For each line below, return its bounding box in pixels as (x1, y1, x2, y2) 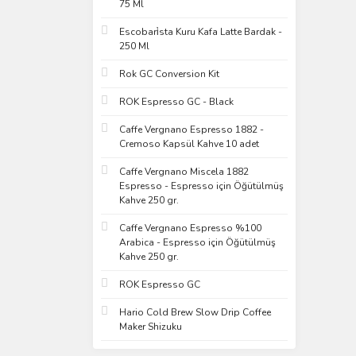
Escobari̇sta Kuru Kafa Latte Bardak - (119, 25, 282, 38)
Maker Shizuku (119, 320, 182, 333)
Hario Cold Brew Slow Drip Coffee (119, 306, 271, 319)
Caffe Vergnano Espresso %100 (119, 222, 261, 234)
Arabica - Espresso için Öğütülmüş (119, 236, 276, 249)
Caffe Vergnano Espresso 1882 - (119, 123, 264, 136)
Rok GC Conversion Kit (119, 68, 219, 80)
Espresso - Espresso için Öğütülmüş (119, 180, 284, 192)
